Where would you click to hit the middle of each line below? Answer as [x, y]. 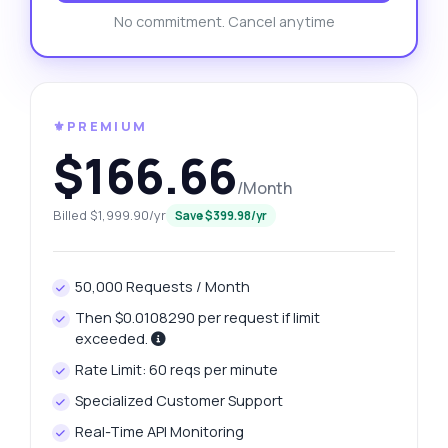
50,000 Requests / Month [163, 287]
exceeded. [113, 339]
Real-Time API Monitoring [160, 432]
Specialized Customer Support [179, 401]
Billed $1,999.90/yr [109, 215]
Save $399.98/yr [220, 216]
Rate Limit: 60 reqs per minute [177, 370]
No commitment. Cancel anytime [224, 22]
